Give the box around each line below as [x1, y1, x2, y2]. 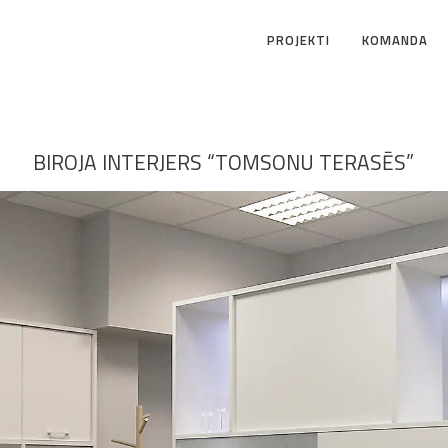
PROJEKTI [267, 30, 330, 50]
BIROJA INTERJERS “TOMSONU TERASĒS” [33, 146, 415, 178]
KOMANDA [362, 30, 428, 50]
